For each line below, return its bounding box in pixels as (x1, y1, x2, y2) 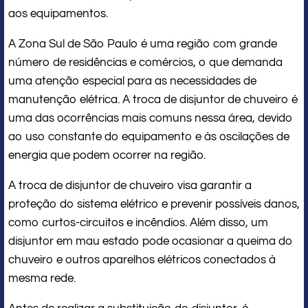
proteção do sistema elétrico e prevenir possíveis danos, (8, 197, 300, 210)
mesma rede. (8, 272, 76, 285)
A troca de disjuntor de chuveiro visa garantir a (8, 179, 252, 192)
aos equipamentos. (8, 7, 108, 20)
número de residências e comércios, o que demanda (8, 56, 283, 69)
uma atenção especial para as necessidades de (8, 74, 256, 87)
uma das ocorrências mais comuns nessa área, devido (8, 111, 293, 124)
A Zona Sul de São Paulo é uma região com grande (8, 37, 277, 50)
